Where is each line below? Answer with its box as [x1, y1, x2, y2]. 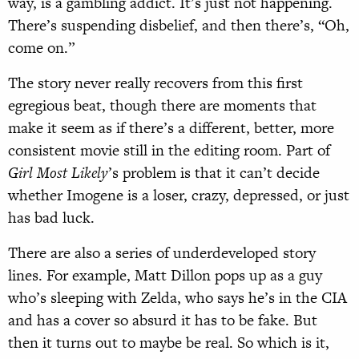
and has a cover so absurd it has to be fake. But [8, 309, 317, 332]
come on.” [8, 37, 75, 59]
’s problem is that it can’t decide [108, 162, 320, 184]
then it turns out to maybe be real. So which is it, [8, 332, 329, 354]
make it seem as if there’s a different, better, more [8, 117, 334, 139]
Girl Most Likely [8, 162, 108, 184]
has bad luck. [8, 207, 95, 229]
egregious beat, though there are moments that [8, 95, 317, 117]
